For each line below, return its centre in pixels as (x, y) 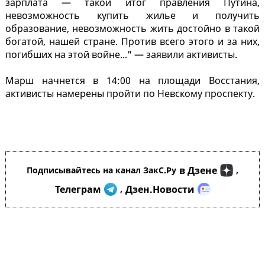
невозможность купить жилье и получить (132, 16)
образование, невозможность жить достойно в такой (132, 29)
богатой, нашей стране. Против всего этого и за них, (132, 42)
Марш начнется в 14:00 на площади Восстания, (132, 81)
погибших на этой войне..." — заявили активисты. (122, 55)
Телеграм (78, 190)
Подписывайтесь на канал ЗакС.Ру (101, 170)
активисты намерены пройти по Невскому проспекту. (130, 94)
